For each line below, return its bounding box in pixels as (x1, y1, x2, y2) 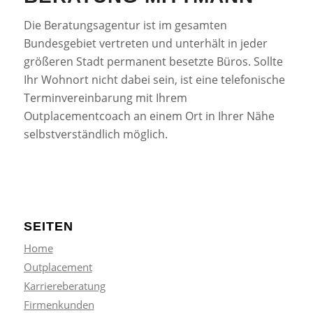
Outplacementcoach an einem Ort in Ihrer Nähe (23, 108, 275, 124)
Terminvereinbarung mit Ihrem (23, 90, 187, 106)
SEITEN (23, 219, 73, 233)
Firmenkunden (23, 297, 94, 312)
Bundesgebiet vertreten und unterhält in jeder (23, 36, 268, 52)
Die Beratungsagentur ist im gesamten (23, 17, 227, 34)
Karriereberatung (23, 278, 105, 293)
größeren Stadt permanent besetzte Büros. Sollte (23, 54, 283, 70)
